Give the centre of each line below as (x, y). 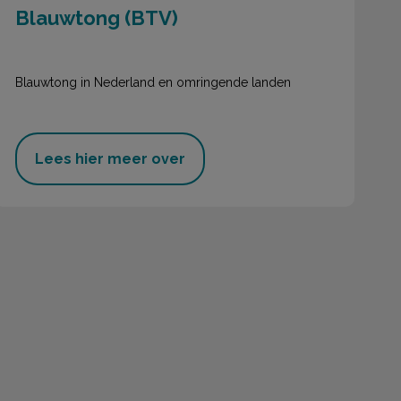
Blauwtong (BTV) (96, 18)
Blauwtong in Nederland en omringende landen (153, 82)
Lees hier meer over (110, 159)
